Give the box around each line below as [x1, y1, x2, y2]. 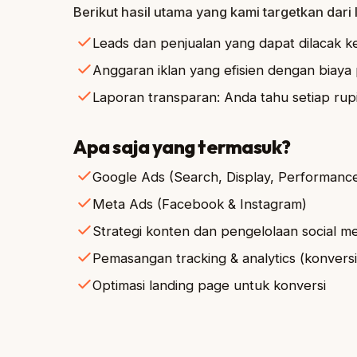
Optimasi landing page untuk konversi [92, 277, 326, 293]
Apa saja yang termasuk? [73, 135, 291, 159]
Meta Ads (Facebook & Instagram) [92, 196, 307, 212]
